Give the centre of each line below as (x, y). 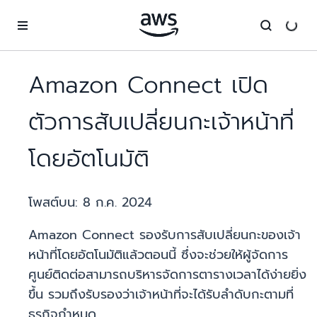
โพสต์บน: (56, 203)
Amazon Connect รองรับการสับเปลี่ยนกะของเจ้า (165, 235)
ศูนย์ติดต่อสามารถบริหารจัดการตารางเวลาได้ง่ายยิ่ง (167, 275)
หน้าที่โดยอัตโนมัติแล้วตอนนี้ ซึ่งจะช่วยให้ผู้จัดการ (158, 255)
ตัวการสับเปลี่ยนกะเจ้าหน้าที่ (161, 122)
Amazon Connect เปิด (148, 85)
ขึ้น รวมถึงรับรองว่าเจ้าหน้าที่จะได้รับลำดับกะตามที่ (161, 295)
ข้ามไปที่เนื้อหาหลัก (45, 14)
